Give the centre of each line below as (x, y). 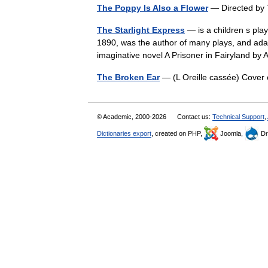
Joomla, (232, 133)
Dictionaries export (124, 133)
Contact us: (195, 117)
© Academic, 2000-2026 (133, 117)
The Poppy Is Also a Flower (153, 8)
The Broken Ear (128, 77)
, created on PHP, (178, 133)
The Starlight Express (141, 30)
